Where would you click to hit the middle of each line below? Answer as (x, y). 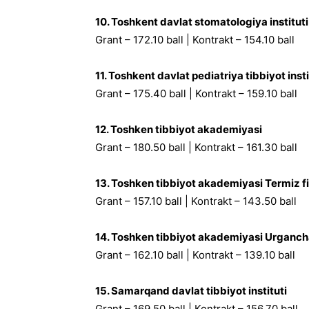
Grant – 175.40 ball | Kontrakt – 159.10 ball (196, 93)
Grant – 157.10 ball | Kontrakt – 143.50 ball (196, 201)
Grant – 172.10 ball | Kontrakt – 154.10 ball (195, 40)
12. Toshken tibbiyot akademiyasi (179, 129)
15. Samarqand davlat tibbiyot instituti (191, 291)
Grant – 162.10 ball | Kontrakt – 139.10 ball (195, 255)
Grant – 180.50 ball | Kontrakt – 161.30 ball (196, 147)
